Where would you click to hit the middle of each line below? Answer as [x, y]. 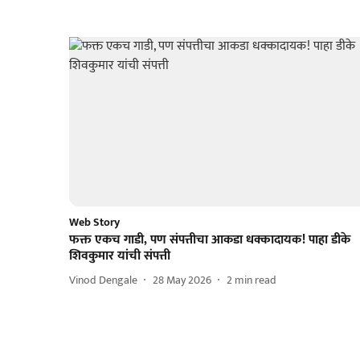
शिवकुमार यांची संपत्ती [120, 256]
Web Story [94, 222]
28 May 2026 [182, 280]
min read [256, 280]
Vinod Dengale [103, 280]
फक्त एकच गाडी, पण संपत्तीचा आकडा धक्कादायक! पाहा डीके [210, 239]
